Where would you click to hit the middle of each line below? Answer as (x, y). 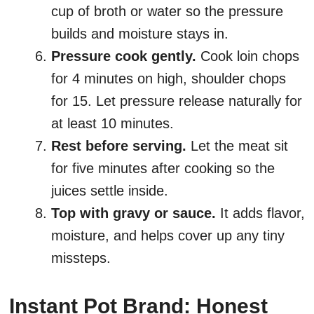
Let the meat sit (237, 146)
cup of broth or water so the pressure (167, 12)
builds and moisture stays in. (140, 34)
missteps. (81, 258)
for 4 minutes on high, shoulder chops (169, 79)
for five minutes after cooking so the (163, 169)
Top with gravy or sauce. (134, 213)
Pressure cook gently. (124, 56)
